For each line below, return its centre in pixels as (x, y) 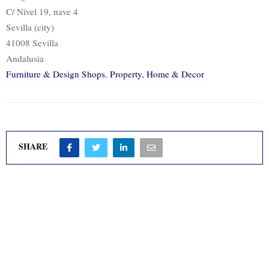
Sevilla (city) (30, 27)
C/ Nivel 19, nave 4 (42, 12)
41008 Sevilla (32, 43)
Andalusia (25, 59)
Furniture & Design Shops (56, 74)
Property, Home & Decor (157, 74)
